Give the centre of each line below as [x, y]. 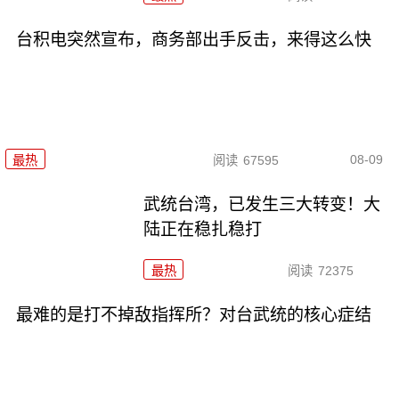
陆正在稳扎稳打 [203, 229]
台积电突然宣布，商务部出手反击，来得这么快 [193, 39]
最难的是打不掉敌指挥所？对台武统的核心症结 [193, 314]
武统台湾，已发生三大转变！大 [262, 204]
